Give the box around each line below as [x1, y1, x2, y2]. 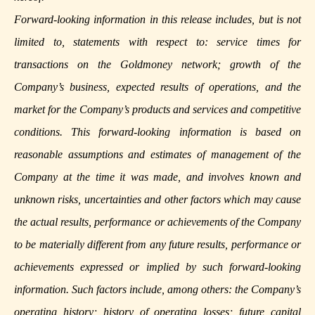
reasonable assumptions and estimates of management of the [14, 148, 301, 161]
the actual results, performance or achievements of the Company [14, 216, 301, 229]
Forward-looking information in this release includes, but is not [14, 13, 301, 26]
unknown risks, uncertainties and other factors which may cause [14, 193, 301, 206]
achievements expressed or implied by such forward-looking [14, 261, 301, 274]
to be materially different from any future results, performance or [14, 238, 301, 251]
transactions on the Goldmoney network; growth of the [14, 58, 301, 71]
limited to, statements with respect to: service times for [14, 36, 301, 49]
